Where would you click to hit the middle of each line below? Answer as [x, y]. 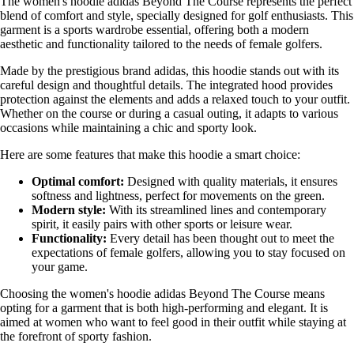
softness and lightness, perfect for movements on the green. [178, 195]
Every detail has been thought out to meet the [220, 238]
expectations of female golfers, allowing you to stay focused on [188, 252]
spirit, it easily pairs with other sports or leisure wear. [162, 224]
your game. [60, 266]
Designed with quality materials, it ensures [231, 181]
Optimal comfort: [78, 181]
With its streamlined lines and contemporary [216, 209]
